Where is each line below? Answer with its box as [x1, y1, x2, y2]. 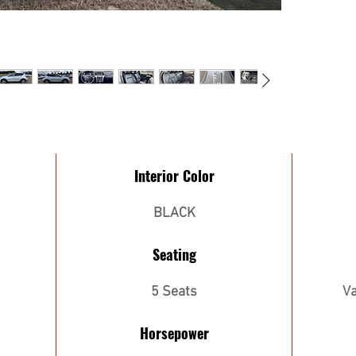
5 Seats [151, 284, 197, 300]
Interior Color [133, 165, 215, 186]
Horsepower [139, 323, 209, 343]
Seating [152, 244, 196, 265]
